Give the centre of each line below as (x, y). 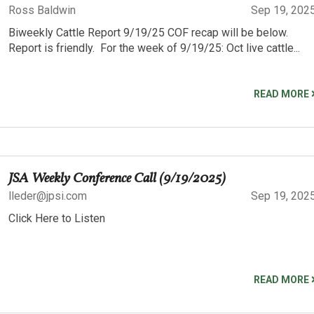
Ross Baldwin (42, 11)
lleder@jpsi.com (48, 196)
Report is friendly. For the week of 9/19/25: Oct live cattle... (154, 48)
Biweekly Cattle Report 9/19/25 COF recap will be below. (148, 33)
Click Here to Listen (57, 219)
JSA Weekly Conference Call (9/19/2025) (117, 179)
